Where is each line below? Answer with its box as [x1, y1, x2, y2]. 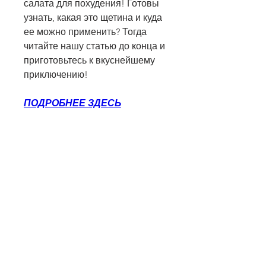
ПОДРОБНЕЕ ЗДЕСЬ [24, 97, 121, 109]
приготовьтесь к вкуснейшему [24, 55, 155, 66]
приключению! [24, 69, 88, 81]
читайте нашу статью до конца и [24, 40, 165, 52]
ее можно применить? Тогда [24, 26, 147, 38]
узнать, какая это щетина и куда [24, 12, 162, 24]
